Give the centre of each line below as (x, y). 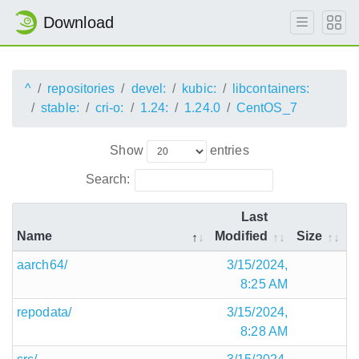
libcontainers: (271, 89)
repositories (81, 89)
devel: (149, 89)
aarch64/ (42, 264)
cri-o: (109, 108)
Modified (241, 236)
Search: (108, 179)
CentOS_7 (266, 108)
